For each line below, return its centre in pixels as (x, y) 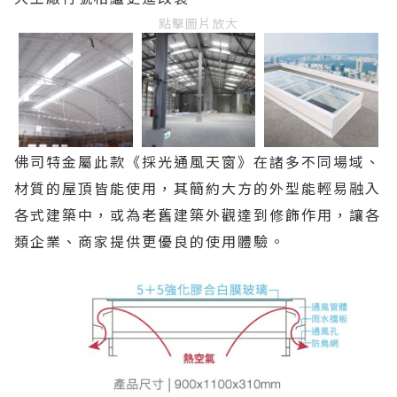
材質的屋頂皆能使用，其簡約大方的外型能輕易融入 (198, 188)
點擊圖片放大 (198, 23)
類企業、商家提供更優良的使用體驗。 (150, 241)
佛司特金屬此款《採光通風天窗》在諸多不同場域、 (198, 162)
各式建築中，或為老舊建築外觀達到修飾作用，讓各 (198, 215)
